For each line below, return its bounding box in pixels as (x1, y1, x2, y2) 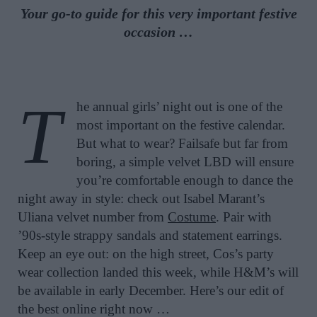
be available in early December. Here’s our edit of (18, 283, 284, 299)
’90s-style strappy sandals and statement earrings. (18, 228, 282, 243)
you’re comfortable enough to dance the (76, 173, 293, 188)
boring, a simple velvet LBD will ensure (76, 154, 294, 170)
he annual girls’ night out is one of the (76, 99, 282, 115)
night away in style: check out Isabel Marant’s (18, 191, 265, 207)
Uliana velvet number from (18, 209, 168, 225)
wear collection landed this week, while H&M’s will (18, 265, 299, 280)
